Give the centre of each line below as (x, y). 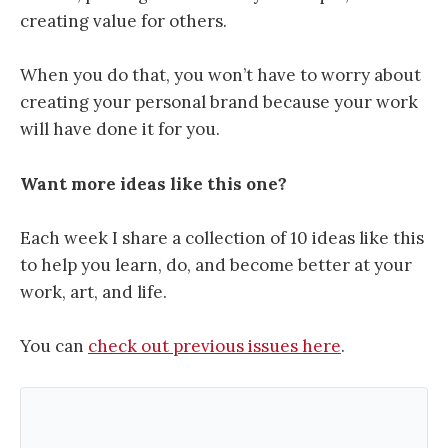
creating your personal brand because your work (219, 102)
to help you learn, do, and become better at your (216, 264)
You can (54, 346)
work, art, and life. (93, 291)
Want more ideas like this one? (153, 183)
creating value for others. (123, 21)
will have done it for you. (120, 129)
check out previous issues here (214, 346)
